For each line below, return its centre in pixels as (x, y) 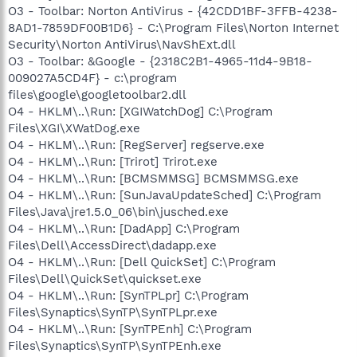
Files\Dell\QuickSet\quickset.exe (105, 279)
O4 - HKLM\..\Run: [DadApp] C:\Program (124, 228)
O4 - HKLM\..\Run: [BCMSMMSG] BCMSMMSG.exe (153, 178)
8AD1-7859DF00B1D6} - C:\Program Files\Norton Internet (173, 27)
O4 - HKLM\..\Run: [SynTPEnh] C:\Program (130, 329)
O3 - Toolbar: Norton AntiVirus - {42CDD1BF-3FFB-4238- (173, 11)
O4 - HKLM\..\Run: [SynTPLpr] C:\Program (128, 295)
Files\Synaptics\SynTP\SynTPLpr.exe (113, 312)
